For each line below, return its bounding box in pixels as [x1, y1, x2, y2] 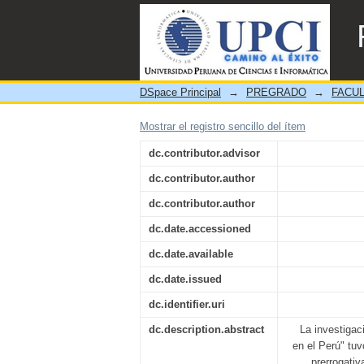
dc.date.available [149, 248, 233, 260]
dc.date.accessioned [149, 223, 251, 235]
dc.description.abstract [149, 323, 264, 336]
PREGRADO [246, 86, 306, 98]
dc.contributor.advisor [149, 147, 260, 159]
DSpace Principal [140, 86, 221, 98]
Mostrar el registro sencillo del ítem [140, 120, 305, 132]
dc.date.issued [149, 273, 222, 285]
